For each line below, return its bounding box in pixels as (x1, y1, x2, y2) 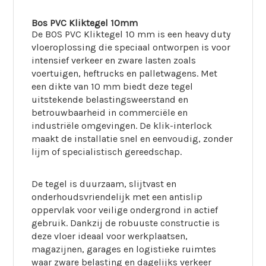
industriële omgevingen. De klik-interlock (31, 120, 213, 131)
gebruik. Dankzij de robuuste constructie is (31, 217, 220, 229)
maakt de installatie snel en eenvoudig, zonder (31, 133, 233, 144)
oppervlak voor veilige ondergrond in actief (31, 204, 218, 216)
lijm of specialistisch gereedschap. (31, 146, 182, 157)
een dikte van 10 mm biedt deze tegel (31, 81, 194, 92)
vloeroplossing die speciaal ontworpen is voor (31, 42, 231, 53)
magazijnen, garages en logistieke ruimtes (31, 243, 217, 255)
